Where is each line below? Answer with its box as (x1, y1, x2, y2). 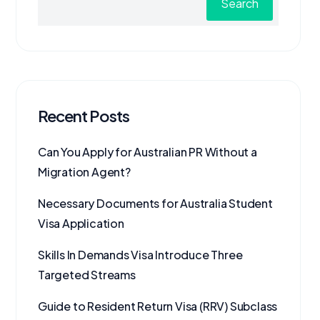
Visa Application (38, 216, 124, 231)
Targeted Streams (38, 267, 136, 282)
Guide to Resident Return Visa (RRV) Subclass (38, 299, 278, 314)
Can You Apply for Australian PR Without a (38, 144, 257, 159)
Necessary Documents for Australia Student (38, 196, 273, 211)
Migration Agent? (38, 164, 131, 179)
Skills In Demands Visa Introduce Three (38, 247, 243, 262)
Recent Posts (38, 106, 129, 126)
